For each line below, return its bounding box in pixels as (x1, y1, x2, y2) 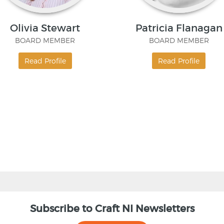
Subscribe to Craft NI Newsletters (29, 202, 194, 215)
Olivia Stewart (10, 22, 80, 34)
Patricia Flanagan (135, 22, 222, 34)
